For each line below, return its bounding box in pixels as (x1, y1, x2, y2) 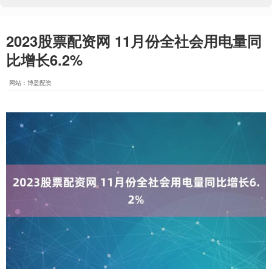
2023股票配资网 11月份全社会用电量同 (6, 30, 262, 51)
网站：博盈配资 (9, 78, 52, 87)
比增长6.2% (6, 49, 83, 70)
